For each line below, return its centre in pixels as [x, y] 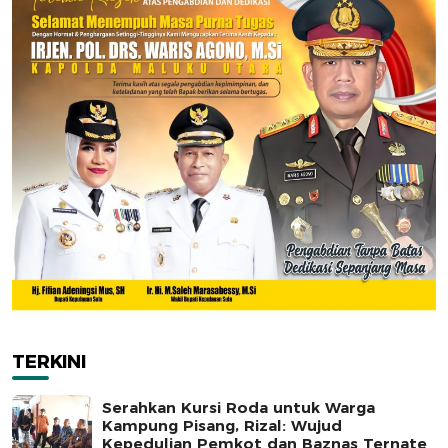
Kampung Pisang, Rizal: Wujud [222, 426]
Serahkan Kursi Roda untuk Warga [238, 408]
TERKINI [49, 362]
